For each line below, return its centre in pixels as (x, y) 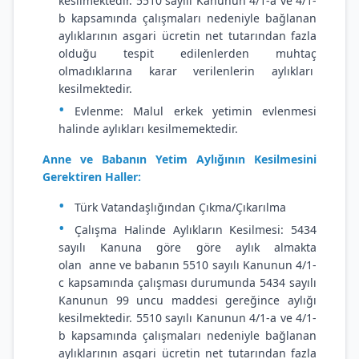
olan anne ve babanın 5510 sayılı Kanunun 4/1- (188, 265)
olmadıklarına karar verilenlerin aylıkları (188, 71)
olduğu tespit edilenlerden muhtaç (188, 53)
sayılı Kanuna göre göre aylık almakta (188, 247)
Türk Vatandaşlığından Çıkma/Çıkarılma (180, 207)
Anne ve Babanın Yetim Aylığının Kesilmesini (179, 159)
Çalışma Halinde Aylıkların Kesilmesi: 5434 (196, 230)
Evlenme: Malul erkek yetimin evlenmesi (196, 111)
